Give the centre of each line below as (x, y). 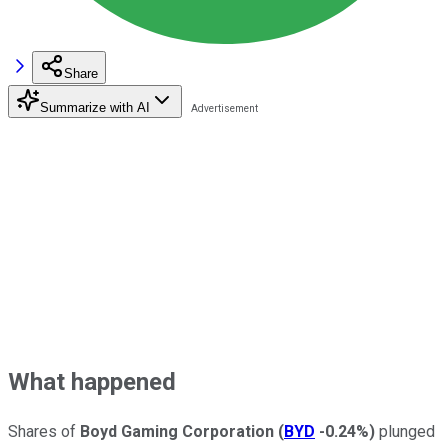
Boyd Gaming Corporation (177, 431)
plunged (405, 431)
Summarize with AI (95, 107)
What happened (92, 381)
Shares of (44, 431)
